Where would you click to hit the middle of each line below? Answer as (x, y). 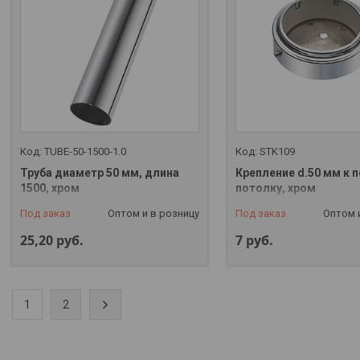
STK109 (277, 151)
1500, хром (50, 188)
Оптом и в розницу (153, 213)
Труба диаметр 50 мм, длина (100, 172)
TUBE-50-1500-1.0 (85, 151)
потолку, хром (275, 188)
